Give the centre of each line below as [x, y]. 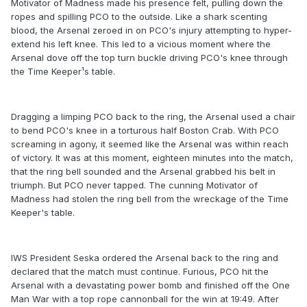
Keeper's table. [43, 213]
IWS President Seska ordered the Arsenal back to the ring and [145, 258]
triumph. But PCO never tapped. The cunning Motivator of [134, 185]
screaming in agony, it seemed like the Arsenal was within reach [150, 144]
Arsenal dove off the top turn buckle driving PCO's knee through [149, 58]
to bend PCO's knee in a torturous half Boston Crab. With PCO [145, 131]
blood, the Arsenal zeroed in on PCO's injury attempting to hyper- [151, 30]
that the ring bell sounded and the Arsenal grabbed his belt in [143, 172]
